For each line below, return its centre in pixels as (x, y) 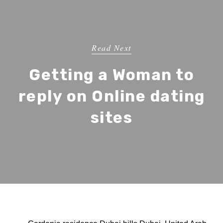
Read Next (111, 48)
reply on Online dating (111, 97)
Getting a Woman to (111, 75)
